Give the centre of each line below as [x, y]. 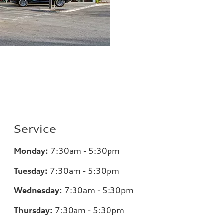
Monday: [32, 151]
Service [35, 129]
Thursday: [34, 210]
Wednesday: [39, 190]
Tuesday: [32, 171]
